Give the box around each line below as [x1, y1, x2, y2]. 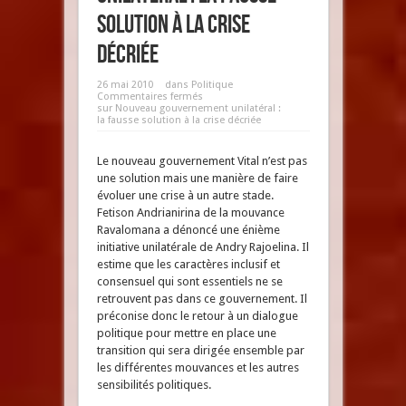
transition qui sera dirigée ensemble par [96, 343, 304, 357]
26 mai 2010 [96, 79, 153, 91]
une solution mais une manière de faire [96, 171, 298, 185]
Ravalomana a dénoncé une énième [96, 223, 280, 237]
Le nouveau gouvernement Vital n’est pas [96, 154, 307, 168]
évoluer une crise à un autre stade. [96, 188, 274, 202]
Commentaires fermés [96, 91, 203, 102]
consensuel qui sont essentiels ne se [96, 275, 283, 288]
